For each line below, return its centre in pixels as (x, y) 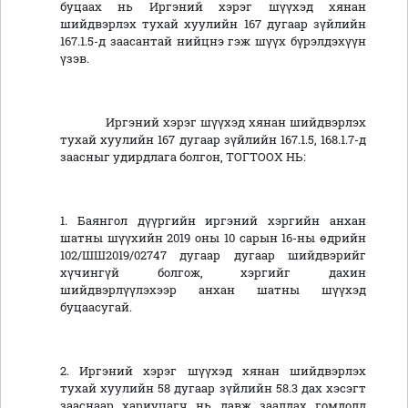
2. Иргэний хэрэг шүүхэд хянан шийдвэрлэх (213, 371)
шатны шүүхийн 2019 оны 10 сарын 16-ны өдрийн (213, 238)
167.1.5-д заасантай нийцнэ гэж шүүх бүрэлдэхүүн (213, 41)
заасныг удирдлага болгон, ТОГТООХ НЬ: (183, 157)
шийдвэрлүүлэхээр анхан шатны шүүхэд (213, 290)
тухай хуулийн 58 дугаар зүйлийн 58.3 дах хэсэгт (213, 388)
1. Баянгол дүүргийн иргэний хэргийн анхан (213, 221)
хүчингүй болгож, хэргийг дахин (213, 273)
